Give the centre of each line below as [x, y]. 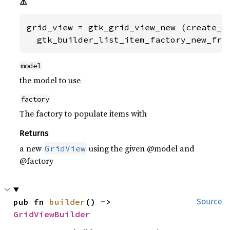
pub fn [32, 202]
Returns [34, 133]
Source [209, 201]
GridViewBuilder [52, 214]
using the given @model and [141, 148]
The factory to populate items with [83, 113]
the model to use [50, 80]
